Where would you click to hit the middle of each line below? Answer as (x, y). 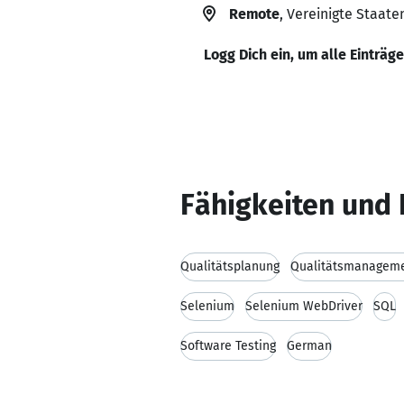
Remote (254, 14)
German (309, 346)
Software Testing (228, 346)
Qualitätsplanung (230, 266)
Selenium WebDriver (304, 306)
